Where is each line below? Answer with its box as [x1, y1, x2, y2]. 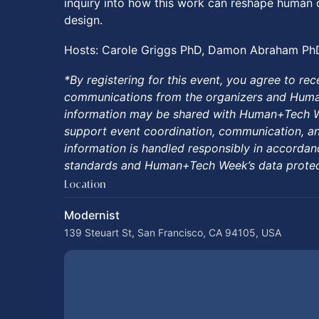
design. [64, 13, 103, 27]
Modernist [64, 208, 120, 222]
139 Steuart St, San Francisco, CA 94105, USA [64, 226, 281, 239]
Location [64, 177, 105, 191]
